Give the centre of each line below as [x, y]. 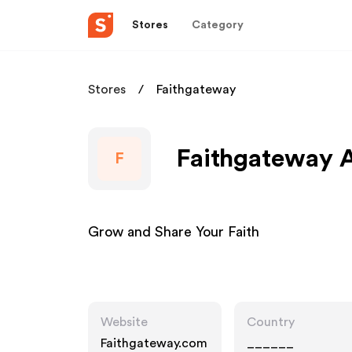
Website [124, 322]
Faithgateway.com [154, 343]
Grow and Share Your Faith [174, 232]
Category [218, 25]
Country [271, 322]
